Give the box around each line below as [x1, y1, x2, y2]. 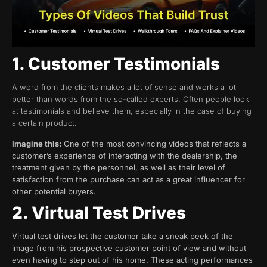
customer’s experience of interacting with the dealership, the [12, 150, 237, 160]
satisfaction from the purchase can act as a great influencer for [12, 174, 245, 184]
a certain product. [12, 118, 77, 128]
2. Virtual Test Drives [12, 203, 186, 223]
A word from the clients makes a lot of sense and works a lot [12, 82, 236, 92]
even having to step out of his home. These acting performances [12, 255, 253, 265]
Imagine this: [12, 138, 61, 148]
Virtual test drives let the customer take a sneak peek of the [12, 231, 233, 241]
